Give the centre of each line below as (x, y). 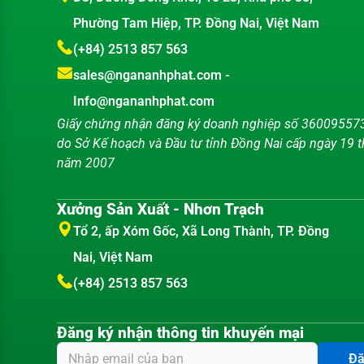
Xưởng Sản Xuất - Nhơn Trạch (161, 210)
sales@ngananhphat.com (149, 76)
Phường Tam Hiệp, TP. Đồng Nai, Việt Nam (196, 24)
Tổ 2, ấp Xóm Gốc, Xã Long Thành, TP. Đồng (201, 232)
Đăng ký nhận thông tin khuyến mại (181, 333)
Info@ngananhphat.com (143, 102)
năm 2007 (86, 163)
